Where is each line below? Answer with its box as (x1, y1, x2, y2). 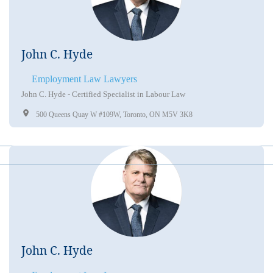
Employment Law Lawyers (32, 73, 137, 84)
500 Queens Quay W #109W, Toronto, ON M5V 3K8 (36, 110, 193, 119)
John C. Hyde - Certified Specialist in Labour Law (21, 89, 185, 99)
